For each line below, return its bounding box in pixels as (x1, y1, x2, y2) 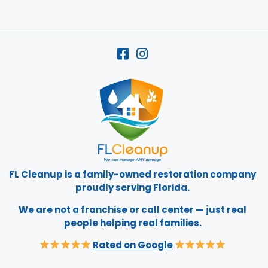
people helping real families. (63, 216, 202, 229)
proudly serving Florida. (75, 181, 190, 194)
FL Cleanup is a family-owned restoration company (9, 167, 257, 181)
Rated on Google (92, 238, 173, 251)
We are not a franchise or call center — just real (19, 203, 247, 216)
